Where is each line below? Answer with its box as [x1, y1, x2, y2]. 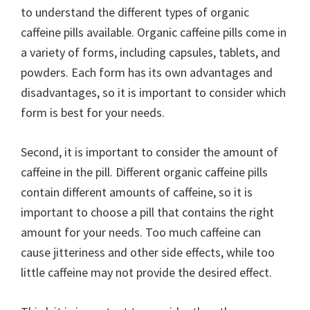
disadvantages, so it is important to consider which [21, 84, 286, 100]
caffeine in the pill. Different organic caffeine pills [21, 164, 268, 180]
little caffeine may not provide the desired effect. [21, 264, 272, 280]
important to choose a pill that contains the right [21, 204, 274, 220]
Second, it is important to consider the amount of [21, 144, 278, 160]
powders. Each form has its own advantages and [21, 64, 273, 80]
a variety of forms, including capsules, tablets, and [21, 44, 280, 60]
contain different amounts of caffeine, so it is [21, 184, 253, 200]
